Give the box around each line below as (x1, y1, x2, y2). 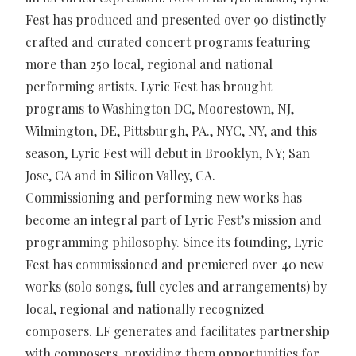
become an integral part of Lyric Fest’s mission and (25, 211, 322, 228)
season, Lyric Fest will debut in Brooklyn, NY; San (25, 144, 310, 161)
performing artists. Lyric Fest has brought (25, 77, 272, 95)
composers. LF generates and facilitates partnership (25, 322, 330, 339)
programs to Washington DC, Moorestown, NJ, (25, 99, 294, 117)
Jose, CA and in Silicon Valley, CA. (25, 166, 215, 184)
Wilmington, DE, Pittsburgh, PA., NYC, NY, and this (25, 122, 317, 139)
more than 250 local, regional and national (25, 55, 273, 72)
